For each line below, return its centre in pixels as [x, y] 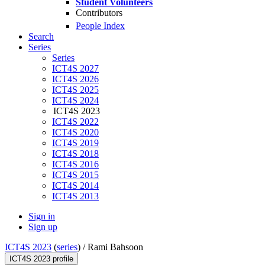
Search [41, 37]
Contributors [99, 13]
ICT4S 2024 [75, 101]
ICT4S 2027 [75, 69]
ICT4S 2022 [75, 122]
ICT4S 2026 [75, 79]
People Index [100, 26]
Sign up [43, 227]
